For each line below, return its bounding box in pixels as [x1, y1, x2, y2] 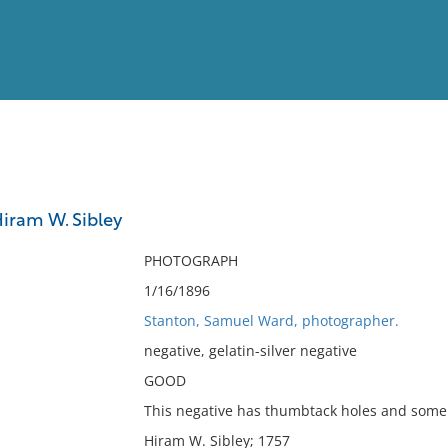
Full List [383, 188, 433, 203]
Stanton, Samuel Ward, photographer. [143, 311, 399, 330]
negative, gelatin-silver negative [143, 341, 357, 360]
